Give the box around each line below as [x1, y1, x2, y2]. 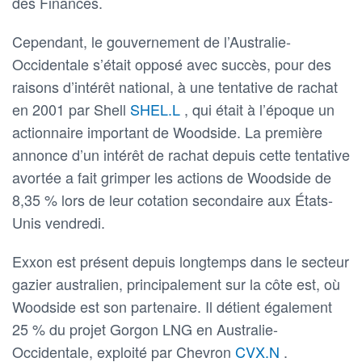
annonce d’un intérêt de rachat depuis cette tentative [12, 143, 350, 165]
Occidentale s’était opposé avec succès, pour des [12, 53, 331, 74]
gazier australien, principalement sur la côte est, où [12, 272, 340, 294]
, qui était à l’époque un [184, 98, 335, 120]
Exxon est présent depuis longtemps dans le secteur [12, 250, 349, 271]
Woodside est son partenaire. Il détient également [12, 295, 332, 317]
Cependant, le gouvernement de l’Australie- [12, 30, 291, 52]
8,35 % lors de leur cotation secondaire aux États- [12, 188, 333, 210]
